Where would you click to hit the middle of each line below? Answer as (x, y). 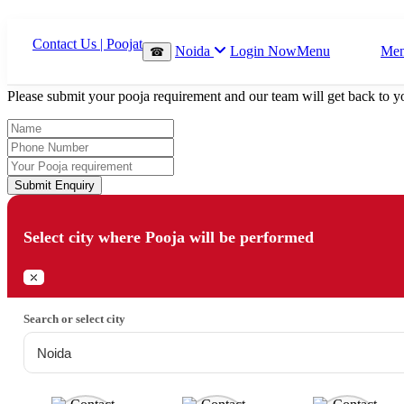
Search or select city (74, 319)
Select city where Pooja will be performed (169, 238)
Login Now (263, 50)
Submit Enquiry (55, 185)
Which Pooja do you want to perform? (125, 27)
